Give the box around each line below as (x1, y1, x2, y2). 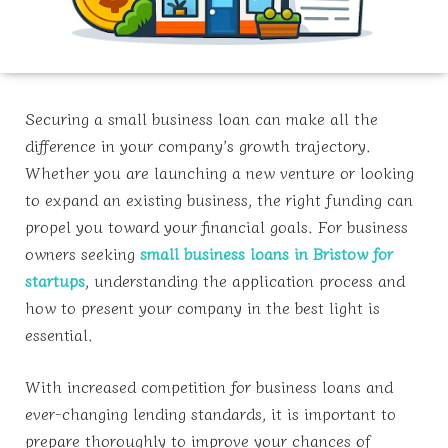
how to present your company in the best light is (25, 295, 380, 320)
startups (25, 268, 85, 293)
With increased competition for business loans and (25, 373, 393, 398)
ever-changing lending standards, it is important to (25, 400, 396, 425)
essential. (25, 322, 93, 347)
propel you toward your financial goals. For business (25, 214, 408, 239)
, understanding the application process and (85, 268, 405, 293)
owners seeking (25, 241, 140, 266)
